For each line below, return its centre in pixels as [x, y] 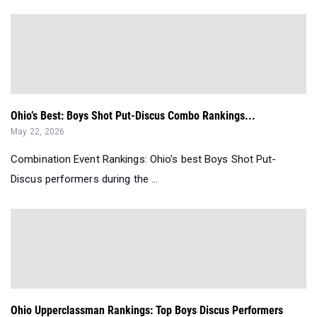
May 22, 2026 [38, 132]
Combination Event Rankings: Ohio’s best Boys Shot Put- [144, 160]
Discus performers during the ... [85, 179]
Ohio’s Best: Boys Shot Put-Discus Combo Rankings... [133, 116]
